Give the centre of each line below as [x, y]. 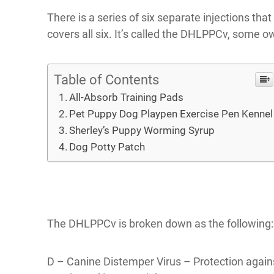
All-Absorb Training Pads [127, 97]
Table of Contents [106, 80]
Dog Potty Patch [107, 147]
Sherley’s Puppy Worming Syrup [142, 130]
